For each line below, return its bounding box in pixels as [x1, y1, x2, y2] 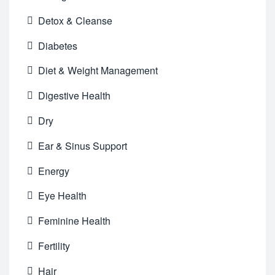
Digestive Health [38, 88, 111, 103]
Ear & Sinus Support [38, 138, 128, 153]
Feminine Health [38, 214, 111, 228]
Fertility [38, 238, 71, 253]
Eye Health [38, 188, 87, 203]
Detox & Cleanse [38, 13, 113, 28]
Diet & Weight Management [38, 63, 158, 78]
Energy [38, 163, 70, 178]
